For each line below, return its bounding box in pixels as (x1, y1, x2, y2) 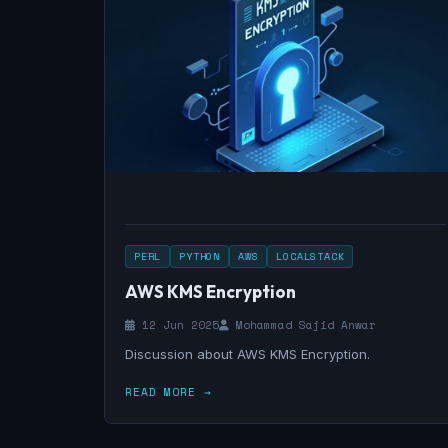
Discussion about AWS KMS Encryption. (125, 346, 370, 362)
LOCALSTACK (276, 249, 345, 264)
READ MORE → (125, 384, 212, 400)
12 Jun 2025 (135, 317, 219, 333)
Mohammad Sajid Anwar (229, 317, 376, 333)
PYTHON (179, 249, 221, 264)
